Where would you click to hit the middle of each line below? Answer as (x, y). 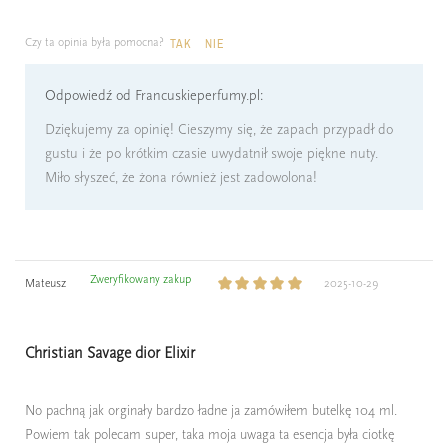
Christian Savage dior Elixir (110, 353)
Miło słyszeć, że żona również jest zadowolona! (181, 178)
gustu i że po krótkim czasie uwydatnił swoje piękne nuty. (211, 154)
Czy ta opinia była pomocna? (94, 42)
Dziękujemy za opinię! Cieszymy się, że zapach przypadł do (219, 130)
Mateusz (45, 283)
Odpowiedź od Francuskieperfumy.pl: (154, 96)
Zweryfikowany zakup (140, 279)
